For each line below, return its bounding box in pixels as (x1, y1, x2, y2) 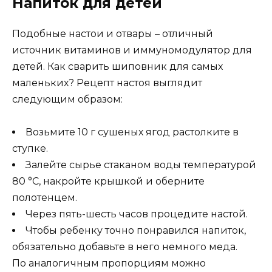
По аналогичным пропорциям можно (12, 257, 206, 270)
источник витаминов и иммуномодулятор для (12, 44, 252, 56)
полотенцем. (12, 192, 77, 204)
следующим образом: (12, 93, 123, 106)
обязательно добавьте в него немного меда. (12, 241, 237, 253)
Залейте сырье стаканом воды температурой (25, 159, 256, 171)
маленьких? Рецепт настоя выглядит (12, 77, 202, 89)
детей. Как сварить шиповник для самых (12, 61, 223, 73)
